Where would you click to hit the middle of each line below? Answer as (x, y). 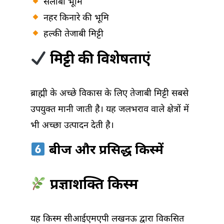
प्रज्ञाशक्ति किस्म (92, 186)
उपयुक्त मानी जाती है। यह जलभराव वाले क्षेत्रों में (110, 110)
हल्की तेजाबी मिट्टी (72, 34)
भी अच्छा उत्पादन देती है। (72, 126)
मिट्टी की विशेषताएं (98, 60)
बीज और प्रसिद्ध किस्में (104, 151)
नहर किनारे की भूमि (75, 18)
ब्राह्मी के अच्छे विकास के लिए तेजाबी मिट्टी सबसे (109, 94)
